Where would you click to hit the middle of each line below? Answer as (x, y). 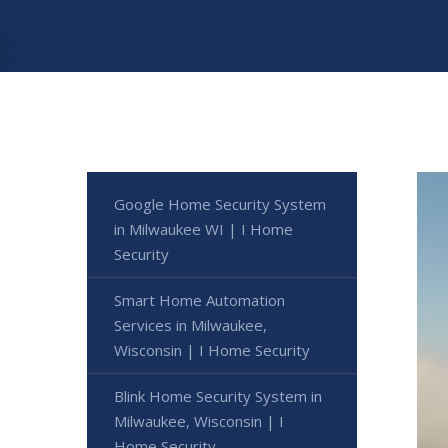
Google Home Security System (220, 203)
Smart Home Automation (199, 299)
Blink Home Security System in (218, 395)
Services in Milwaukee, (190, 324)
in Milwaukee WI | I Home (203, 228)
